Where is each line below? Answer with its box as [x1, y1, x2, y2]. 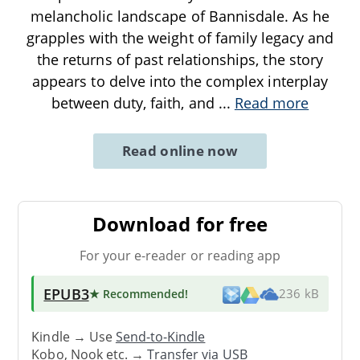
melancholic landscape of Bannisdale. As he [30, 6, 330, 26]
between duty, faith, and [51, 92, 219, 112]
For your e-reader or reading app [79, 246, 281, 264]
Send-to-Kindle [115, 328, 206, 346]
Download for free [92, 210, 268, 237]
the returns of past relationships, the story [37, 49, 323, 69]
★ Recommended [88, 285, 186, 301]
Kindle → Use [31, 328, 116, 346]
